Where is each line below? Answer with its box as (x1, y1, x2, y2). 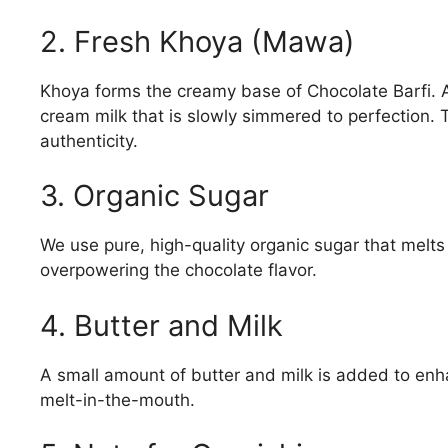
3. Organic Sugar (40, 178, 269, 214)
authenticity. (40, 130, 138, 151)
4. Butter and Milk (40, 307, 283, 343)
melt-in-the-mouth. (40, 389, 195, 410)
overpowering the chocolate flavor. (40, 260, 317, 281)
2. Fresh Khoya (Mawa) (40, 23, 355, 59)
